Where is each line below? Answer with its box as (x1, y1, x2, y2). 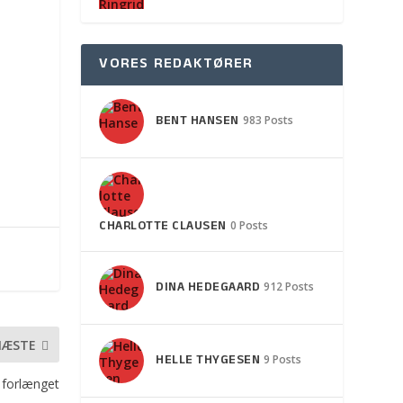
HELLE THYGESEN (156, 351, 261, 372)
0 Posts (229, 217, 268, 233)
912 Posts (264, 279, 315, 295)
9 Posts (264, 352, 302, 368)
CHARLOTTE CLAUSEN (99, 216, 227, 237)
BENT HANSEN (156, 112, 239, 133)
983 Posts (242, 112, 293, 129)
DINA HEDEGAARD (156, 278, 261, 300)
